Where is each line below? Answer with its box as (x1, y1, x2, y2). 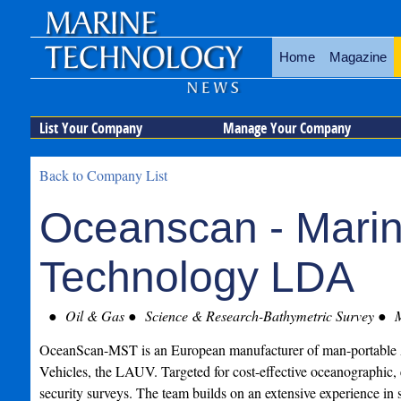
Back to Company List (38, 166, 167, 184)
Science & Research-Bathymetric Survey (141, 306, 374, 325)
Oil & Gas (61, 306, 124, 325)
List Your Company (38, 118, 142, 138)
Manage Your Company (222, 118, 351, 138)
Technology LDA (38, 253, 354, 301)
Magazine (328, 49, 387, 64)
